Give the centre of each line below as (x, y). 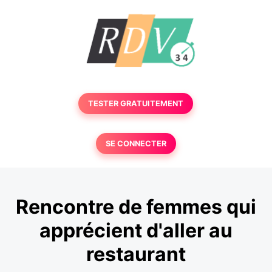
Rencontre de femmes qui (136, 207)
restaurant (136, 254)
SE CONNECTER (136, 144)
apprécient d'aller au (136, 231)
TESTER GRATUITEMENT (136, 104)
